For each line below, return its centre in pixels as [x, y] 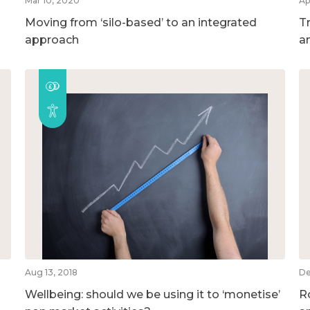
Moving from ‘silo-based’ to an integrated [140, 22]
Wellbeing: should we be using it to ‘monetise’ [152, 294]
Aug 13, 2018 [51, 272]
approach [52, 39]
